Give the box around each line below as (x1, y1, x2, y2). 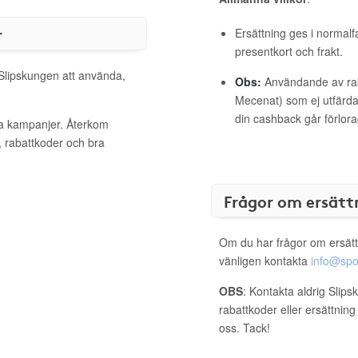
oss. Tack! (219, 320, 270, 336)
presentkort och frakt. (235, 43, 343, 59)
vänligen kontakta (219, 253, 311, 268)
